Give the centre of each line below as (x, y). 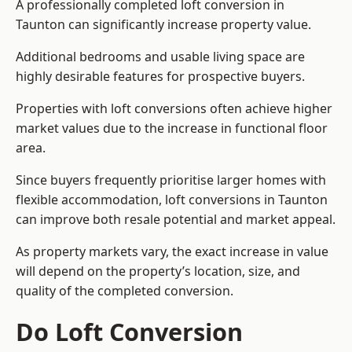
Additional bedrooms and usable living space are (160, 57)
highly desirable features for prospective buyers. (160, 77)
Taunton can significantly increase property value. (163, 25)
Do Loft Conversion (129, 332)
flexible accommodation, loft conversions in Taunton (172, 200)
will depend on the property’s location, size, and (158, 271)
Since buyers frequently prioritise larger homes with (171, 180)
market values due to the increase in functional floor (172, 128)
